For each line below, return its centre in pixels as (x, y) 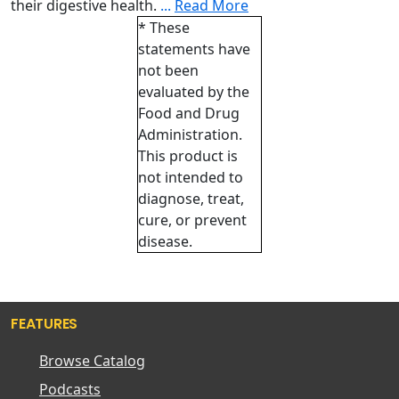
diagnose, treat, (191, 199)
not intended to (191, 177)
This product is (188, 156)
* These (164, 28)
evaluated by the (194, 92)
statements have (195, 49)
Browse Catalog (92, 361)
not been (169, 70)
